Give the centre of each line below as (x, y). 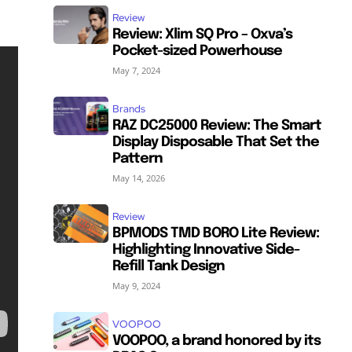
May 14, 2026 (139, 178)
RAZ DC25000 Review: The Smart (217, 125)
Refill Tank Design (169, 266)
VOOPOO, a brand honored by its (217, 341)
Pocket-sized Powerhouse (198, 51)
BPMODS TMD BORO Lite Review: (216, 233)
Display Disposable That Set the (216, 142)
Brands (129, 108)
